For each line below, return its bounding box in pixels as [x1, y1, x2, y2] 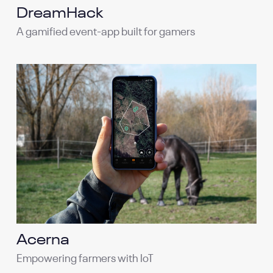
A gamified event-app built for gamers [16, 26, 196, 38]
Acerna [16, 233, 69, 248]
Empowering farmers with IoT [16, 253, 154, 264]
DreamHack [16, 6, 103, 21]
